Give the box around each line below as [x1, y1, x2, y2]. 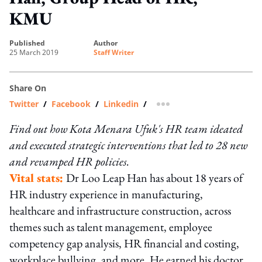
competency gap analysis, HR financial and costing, [9, 235, 239, 251]
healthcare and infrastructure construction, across [9, 202, 231, 218]
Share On [9, 82, 46, 94]
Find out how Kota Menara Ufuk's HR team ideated [9, 120, 243, 136]
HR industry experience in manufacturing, [9, 186, 203, 202]
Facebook [51, 98, 91, 109]
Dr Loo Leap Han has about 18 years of [66, 170, 243, 185]
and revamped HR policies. [9, 153, 129, 169]
